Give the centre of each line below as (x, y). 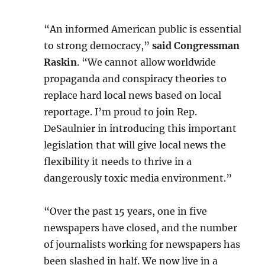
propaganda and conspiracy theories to (135, 79)
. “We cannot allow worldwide (147, 62)
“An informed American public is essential (143, 29)
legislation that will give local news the (135, 145)
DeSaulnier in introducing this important (140, 128)
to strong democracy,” (98, 46)
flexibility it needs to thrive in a (118, 161)
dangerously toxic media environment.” (138, 178)
